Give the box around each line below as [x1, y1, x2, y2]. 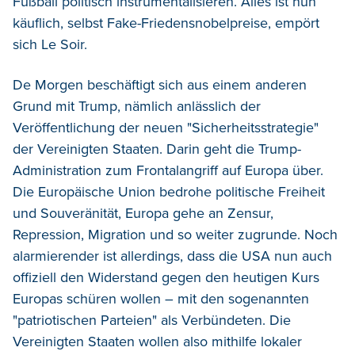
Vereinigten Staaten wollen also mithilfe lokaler [13, 332, 302, 350]
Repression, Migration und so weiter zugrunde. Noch [13, 225, 338, 243]
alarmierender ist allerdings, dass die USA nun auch [13, 246, 332, 265]
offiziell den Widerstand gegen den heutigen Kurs [13, 268, 319, 286]
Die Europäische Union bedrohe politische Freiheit [13, 182, 325, 200]
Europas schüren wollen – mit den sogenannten [13, 289, 309, 307]
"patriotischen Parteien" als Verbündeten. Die [13, 311, 291, 329]
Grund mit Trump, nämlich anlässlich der [13, 97, 261, 115]
